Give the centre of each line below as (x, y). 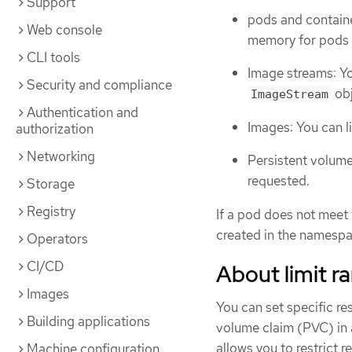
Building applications (88, 321)
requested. (279, 181)
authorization (55, 129)
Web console (64, 30)
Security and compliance (99, 85)
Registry (51, 211)
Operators (57, 239)
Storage (51, 184)
